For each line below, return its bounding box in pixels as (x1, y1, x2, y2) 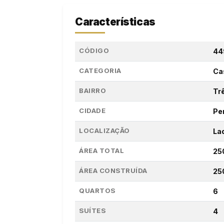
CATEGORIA (79, 66, 121, 75)
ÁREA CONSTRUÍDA (79, 166, 147, 175)
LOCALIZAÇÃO (79, 126, 130, 135)
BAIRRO (79, 86, 106, 95)
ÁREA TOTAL (79, 146, 124, 155)
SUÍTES (79, 206, 106, 215)
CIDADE (79, 106, 106, 115)
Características (75, 15, 155, 28)
